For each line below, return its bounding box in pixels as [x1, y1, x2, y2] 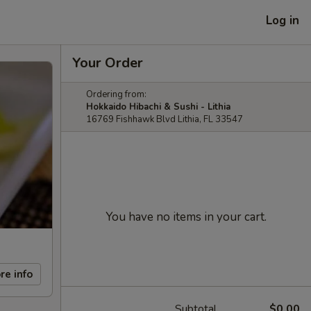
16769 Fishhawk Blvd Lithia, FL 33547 [86, 113, 243, 126]
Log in [266, 12, 299, 28]
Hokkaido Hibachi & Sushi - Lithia [86, 101, 230, 113]
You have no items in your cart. [106, 209, 267, 225]
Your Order [72, 53, 143, 72]
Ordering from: [86, 88, 146, 101]
